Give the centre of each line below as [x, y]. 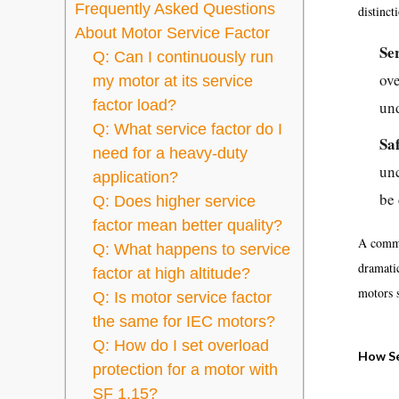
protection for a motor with [185, 370]
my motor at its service [173, 81]
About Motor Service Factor [172, 33]
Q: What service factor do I [187, 129]
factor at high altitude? [171, 273]
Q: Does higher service [174, 201]
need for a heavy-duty [170, 153]
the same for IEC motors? [184, 322]
